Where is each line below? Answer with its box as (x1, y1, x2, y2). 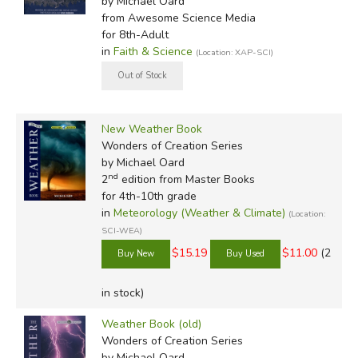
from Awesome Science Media (101, 10, 256, 26)
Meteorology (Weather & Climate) (113, 205, 285, 221)
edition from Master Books (117, 171, 255, 187)
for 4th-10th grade (101, 188, 197, 204)
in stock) (101, 285, 144, 301)
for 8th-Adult (101, 26, 169, 42)
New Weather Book (101, 121, 202, 137)
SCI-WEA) (101, 224, 142, 237)
